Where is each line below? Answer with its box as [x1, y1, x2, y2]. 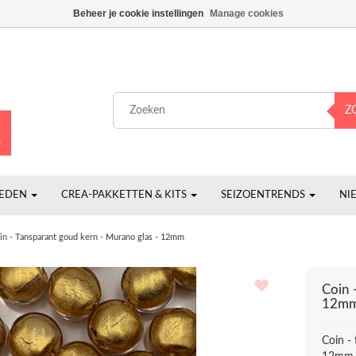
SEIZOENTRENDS [221, 190, 308, 200]
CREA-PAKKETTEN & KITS [61, 190, 189, 200]
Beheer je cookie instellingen [72, 8, 203, 19]
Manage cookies [209, 8, 284, 19]
